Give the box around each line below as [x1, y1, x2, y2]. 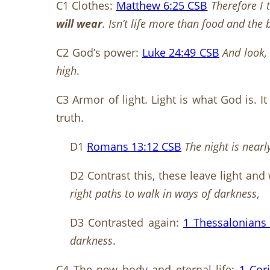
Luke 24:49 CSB [142, 45, 219, 60]
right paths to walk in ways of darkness [70, 186, 257, 201]
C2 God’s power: [56, 45, 142, 60]
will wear [56, 16, 102, 31]
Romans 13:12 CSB [87, 139, 181, 154]
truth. [56, 110, 84, 125]
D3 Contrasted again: [70, 215, 183, 230]
